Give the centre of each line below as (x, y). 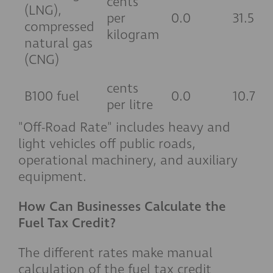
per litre (130, 105)
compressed (59, 27)
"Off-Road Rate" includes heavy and (124, 127)
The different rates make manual (115, 253)
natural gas (58, 43)
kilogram (133, 35)
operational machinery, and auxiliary (128, 160)
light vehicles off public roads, (107, 144)
